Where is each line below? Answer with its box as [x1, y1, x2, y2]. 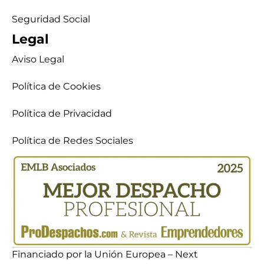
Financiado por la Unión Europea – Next [12, 248, 198, 260]
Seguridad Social [12, 14, 90, 25]
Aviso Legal [12, 54, 64, 65]
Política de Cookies [12, 81, 101, 93]
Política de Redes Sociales [12, 135, 133, 147]
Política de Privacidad [12, 108, 112, 120]
